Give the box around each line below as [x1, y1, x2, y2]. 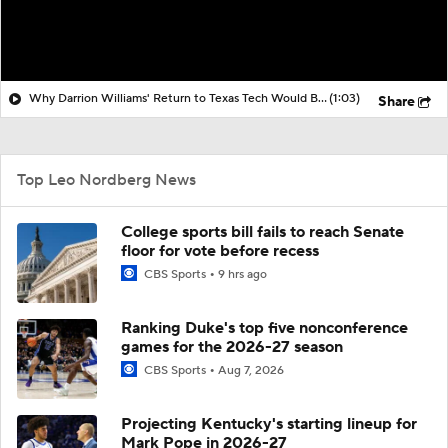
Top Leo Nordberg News [17, 169, 196, 190]
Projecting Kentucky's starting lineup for [121, 413, 417, 434]
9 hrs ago [218, 266, 267, 282]
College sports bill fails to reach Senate [121, 221, 404, 242]
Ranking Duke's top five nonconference [121, 317, 408, 338]
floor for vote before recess [121, 240, 319, 261]
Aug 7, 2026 [218, 362, 284, 378]
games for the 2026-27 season [121, 336, 343, 357]
